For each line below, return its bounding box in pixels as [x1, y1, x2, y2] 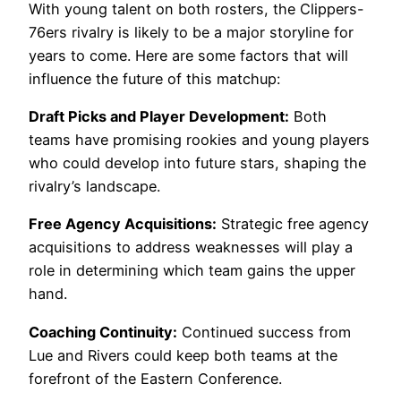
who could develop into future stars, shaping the [29, 153, 366, 172]
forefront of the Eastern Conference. [29, 369, 282, 388]
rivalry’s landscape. [29, 176, 160, 195]
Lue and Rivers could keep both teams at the [29, 346, 337, 364]
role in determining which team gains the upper [29, 261, 355, 280]
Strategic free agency [217, 215, 369, 234]
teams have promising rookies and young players [29, 130, 370, 149]
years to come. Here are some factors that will [29, 46, 348, 64]
